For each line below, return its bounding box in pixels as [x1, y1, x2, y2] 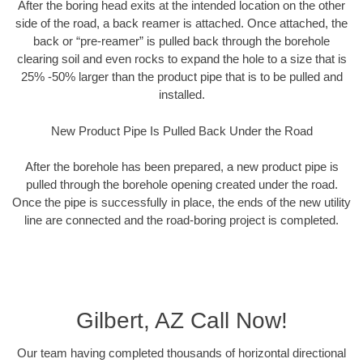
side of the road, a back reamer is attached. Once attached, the [15, 16, 348, 31]
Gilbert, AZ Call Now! [75, 307, 288, 333]
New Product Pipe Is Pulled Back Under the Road [50, 123, 313, 138]
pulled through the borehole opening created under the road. [25, 177, 338, 192]
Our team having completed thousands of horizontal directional [17, 345, 346, 360]
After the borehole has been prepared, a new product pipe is [24, 160, 339, 174]
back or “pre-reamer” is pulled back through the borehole [33, 34, 330, 49]
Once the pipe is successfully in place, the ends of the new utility [12, 195, 351, 210]
